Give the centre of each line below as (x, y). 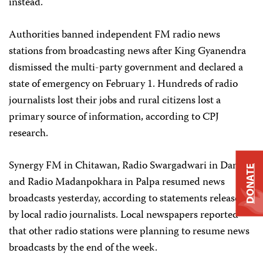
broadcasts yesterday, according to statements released (127, 199)
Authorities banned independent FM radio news (114, 35)
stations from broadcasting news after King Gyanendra (127, 52)
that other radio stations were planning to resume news (129, 232)
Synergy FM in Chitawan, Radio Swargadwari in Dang (126, 166)
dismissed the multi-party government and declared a (126, 68)
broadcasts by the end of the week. (83, 248)
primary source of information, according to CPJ (114, 117)
